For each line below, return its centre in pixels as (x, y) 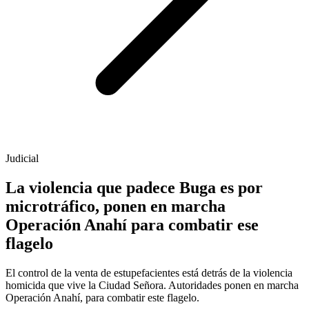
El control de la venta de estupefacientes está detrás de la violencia (149, 273)
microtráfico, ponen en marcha (116, 207)
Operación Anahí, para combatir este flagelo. (102, 298)
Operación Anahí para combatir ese (132, 225)
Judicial (22, 159)
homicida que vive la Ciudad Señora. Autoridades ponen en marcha (152, 286)
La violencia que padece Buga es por (134, 188)
